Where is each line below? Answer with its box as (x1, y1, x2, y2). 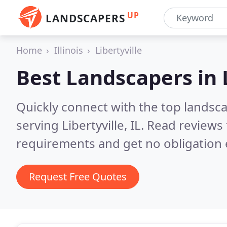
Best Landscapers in (16, 63, 222, 91)
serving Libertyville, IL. (16, 117, 147, 133)
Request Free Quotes (29, 170, 127, 183)
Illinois (54, 44, 83, 56)
